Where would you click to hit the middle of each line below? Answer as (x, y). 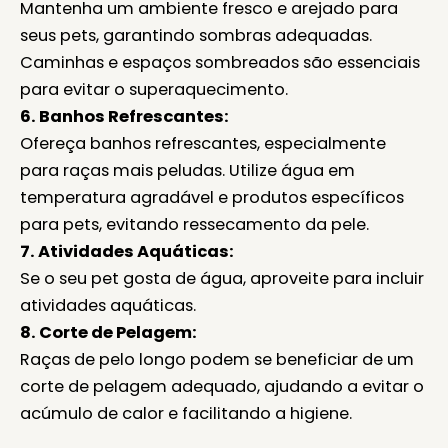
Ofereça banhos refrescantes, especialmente (203, 143)
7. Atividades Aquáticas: (127, 251)
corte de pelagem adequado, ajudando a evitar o (222, 386)
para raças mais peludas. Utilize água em (187, 170)
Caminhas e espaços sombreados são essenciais (220, 62)
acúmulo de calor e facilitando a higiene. (186, 413)
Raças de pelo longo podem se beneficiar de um (217, 359)
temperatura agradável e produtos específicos (212, 197)
